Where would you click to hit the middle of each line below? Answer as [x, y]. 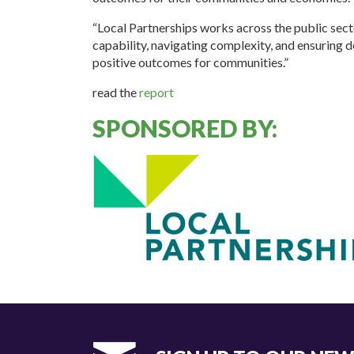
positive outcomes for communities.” [190, 62]
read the [115, 92]
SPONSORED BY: [185, 128]
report [156, 92]
